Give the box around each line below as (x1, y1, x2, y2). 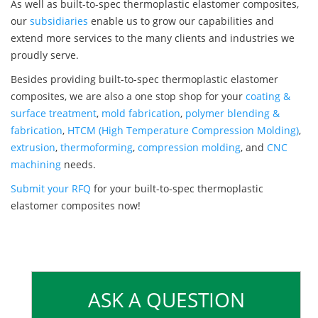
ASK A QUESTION (87, 286, 245, 314)
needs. (61, 158, 96, 172)
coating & (246, 89, 290, 104)
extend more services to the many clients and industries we (11, 31, 295, 45)
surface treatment (11, 106, 97, 121)
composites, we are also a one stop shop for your (11, 89, 246, 104)
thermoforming (60, 141, 133, 155)
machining (11, 158, 61, 172)
